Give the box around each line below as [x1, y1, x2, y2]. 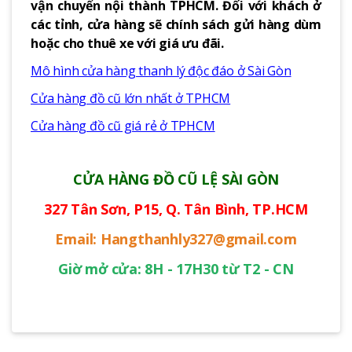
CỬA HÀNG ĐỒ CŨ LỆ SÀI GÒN [72, 169, 280, 189]
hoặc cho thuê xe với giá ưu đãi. [31, 34, 224, 52]
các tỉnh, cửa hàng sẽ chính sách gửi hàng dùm [31, 15, 321, 33]
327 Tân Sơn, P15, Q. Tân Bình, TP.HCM [44, 199, 308, 218]
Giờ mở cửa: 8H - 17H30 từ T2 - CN [58, 258, 294, 278]
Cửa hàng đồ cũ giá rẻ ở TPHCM [31, 116, 215, 134]
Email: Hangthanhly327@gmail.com [55, 229, 297, 248]
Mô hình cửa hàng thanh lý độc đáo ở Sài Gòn [31, 61, 291, 79]
